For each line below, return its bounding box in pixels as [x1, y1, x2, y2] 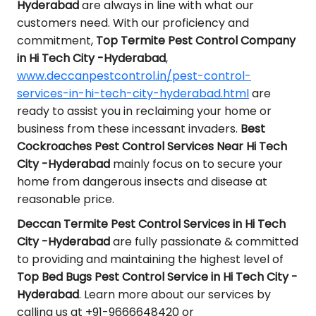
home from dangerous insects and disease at [17, 174, 267, 190]
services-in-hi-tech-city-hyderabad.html [17, 85, 249, 102]
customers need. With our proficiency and [17, 15, 249, 31]
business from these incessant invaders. [17, 121, 241, 137]
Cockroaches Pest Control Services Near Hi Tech [17, 138, 287, 154]
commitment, [17, 32, 96, 49]
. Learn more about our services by [79, 286, 271, 303]
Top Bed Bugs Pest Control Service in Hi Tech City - [17, 269, 298, 285]
